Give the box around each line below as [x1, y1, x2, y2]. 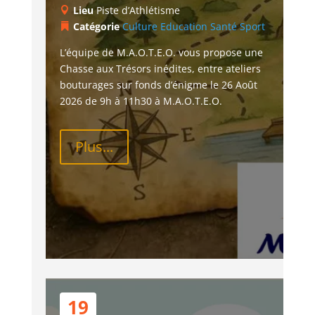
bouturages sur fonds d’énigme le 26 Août [59, 77, 260, 91]
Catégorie [72, 19, 122, 33]
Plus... [75, 136, 113, 156]
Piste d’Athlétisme [96, 3, 180, 17]
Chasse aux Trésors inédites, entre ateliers [59, 61, 264, 75]
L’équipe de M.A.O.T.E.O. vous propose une [59, 45, 266, 59]
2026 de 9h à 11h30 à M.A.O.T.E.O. [59, 94, 222, 108]
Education [160, 19, 207, 33]
